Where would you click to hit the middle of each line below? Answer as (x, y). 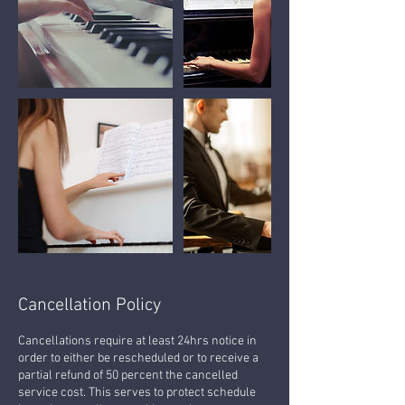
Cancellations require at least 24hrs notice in (137, 341)
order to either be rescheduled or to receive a (138, 358)
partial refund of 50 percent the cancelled (128, 375)
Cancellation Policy (89, 305)
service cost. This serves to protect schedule (137, 392)
